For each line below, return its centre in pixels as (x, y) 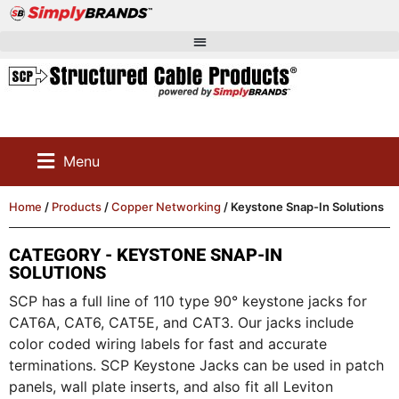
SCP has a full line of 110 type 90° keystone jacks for (188, 301)
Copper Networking (166, 206)
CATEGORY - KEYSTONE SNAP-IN (146, 254)
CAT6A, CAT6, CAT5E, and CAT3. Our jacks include (181, 322)
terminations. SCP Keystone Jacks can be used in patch (196, 365)
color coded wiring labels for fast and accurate (168, 343)
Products (77, 206)
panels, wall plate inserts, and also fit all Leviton (171, 386)
